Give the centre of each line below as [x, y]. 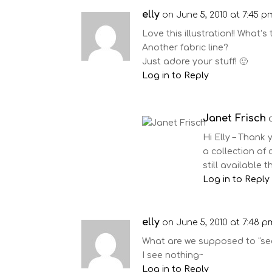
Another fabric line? [185, 48]
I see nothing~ [173, 255]
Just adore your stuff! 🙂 [195, 62]
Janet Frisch [235, 118]
